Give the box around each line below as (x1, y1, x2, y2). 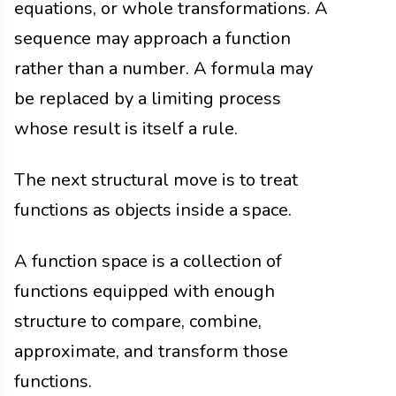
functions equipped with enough (14, 279, 275, 304)
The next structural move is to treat (14, 168, 298, 193)
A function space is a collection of (14, 249, 282, 274)
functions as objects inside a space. (14, 198, 292, 223)
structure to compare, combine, (14, 309, 262, 334)
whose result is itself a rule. (14, 117, 238, 141)
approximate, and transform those (14, 339, 288, 364)
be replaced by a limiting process (14, 87, 281, 111)
